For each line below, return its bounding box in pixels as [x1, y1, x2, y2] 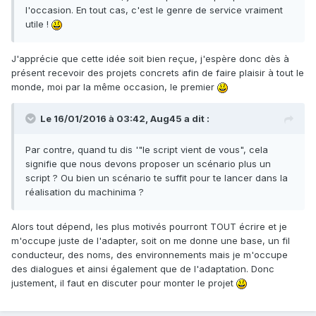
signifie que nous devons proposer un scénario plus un [25, 158, 271, 170]
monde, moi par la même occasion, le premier [11, 81, 217, 93]
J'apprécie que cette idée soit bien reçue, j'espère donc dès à [11, 53, 289, 65]
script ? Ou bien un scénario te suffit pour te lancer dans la [25, 172, 288, 184]
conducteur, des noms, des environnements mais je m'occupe [11, 249, 288, 261]
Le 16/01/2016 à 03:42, [40, 113, 150, 125]
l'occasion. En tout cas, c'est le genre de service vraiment [25, 4, 283, 16]
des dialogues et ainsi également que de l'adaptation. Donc [11, 263, 274, 275]
